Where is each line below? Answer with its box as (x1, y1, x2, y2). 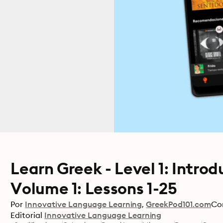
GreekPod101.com (146, 199, 211, 209)
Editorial (10, 210, 43, 220)
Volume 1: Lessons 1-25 (10, 178, 177, 199)
